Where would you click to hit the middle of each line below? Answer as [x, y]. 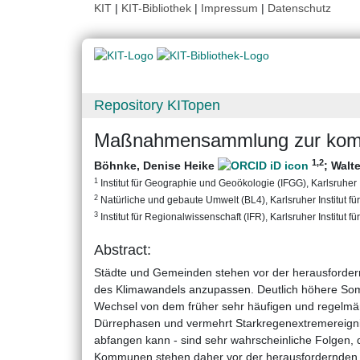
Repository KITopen [157, 106]
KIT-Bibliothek [158, 8]
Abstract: [123, 250]
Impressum [229, 8]
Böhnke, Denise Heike [156, 166]
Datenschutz [299, 8]
